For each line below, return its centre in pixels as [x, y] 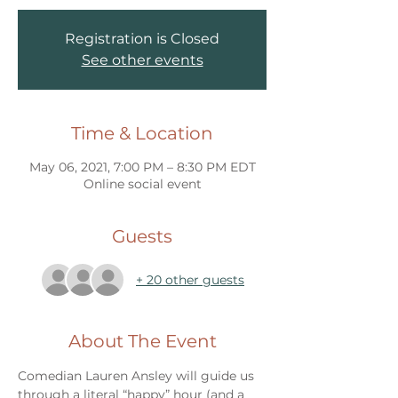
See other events [142, 60]
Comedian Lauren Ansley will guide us [138, 376]
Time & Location [142, 133]
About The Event [142, 341]
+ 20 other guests [190, 279]
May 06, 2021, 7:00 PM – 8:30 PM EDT [142, 167]
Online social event [142, 184]
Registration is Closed [142, 39]
